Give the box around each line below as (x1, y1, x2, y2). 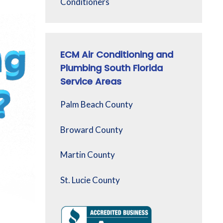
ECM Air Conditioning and (60, 48, 173, 61)
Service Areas (60, 75, 121, 88)
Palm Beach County (60, 99, 133, 110)
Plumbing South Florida (60, 62, 163, 75)
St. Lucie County (60, 174, 120, 185)
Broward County (60, 124, 123, 135)
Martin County (60, 149, 115, 160)
